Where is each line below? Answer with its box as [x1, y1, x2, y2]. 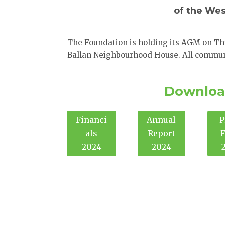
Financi [76, 115, 107, 125]
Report [147, 128, 175, 139]
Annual [147, 115, 176, 125]
